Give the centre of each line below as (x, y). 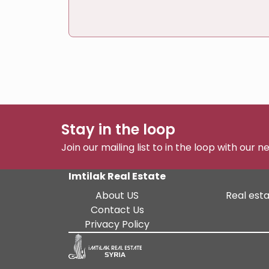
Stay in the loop (118, 129)
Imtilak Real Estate (117, 176)
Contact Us (117, 210)
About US (117, 195)
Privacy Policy (117, 224)
